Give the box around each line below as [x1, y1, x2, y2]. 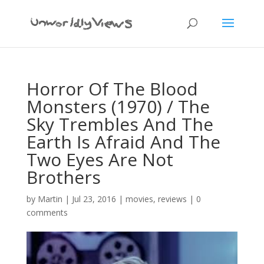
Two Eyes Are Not [26, 147, 173, 171]
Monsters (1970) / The [26, 94, 210, 118]
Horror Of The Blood [26, 77, 198, 101]
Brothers [26, 165, 101, 189]
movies [125, 193, 153, 204]
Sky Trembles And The [26, 112, 213, 136]
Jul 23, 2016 [71, 193, 116, 204]
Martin [37, 193, 62, 204]
